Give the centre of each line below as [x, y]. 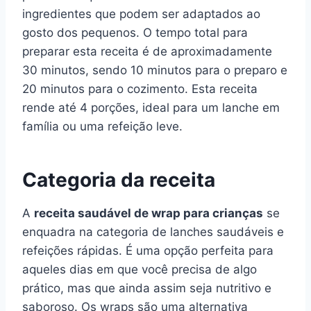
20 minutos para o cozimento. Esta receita [140, 89]
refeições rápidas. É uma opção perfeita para [148, 251]
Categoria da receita [119, 180]
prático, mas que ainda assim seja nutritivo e [147, 288]
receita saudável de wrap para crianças [149, 213]
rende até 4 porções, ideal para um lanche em [151, 108]
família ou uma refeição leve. [102, 126]
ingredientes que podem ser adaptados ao [141, 14]
